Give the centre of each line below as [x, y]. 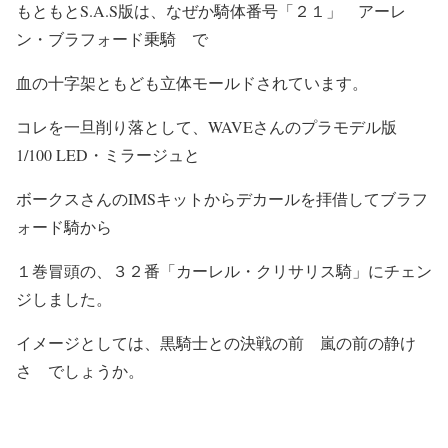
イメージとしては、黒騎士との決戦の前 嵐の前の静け [216, 342]
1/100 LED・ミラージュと [108, 154]
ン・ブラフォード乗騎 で [112, 38]
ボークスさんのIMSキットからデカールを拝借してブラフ [222, 198]
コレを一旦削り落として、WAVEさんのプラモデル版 [206, 126]
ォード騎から [64, 226]
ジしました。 [64, 298]
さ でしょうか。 [80, 370]
